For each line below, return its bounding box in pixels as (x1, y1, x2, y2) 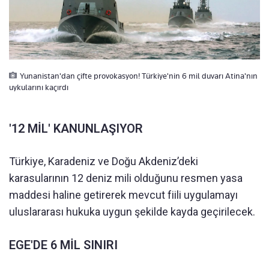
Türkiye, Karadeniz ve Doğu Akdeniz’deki (9, 154, 198, 168)
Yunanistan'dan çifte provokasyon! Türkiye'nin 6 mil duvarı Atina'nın (20, 70, 258, 80)
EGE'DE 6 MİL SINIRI (9, 237, 118, 252)
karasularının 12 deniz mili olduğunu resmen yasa (9, 171, 243, 184)
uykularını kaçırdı (9, 82, 68, 92)
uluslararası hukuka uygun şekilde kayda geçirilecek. (9, 205, 255, 218)
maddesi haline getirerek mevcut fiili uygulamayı (9, 188, 238, 201)
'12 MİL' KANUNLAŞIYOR (9, 121, 143, 136)
